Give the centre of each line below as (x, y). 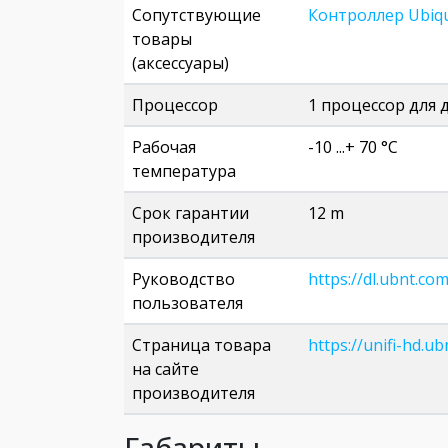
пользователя (187, 303)
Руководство (183, 279)
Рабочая (164, 147)
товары (162, 39)
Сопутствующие (196, 15)
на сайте (165, 369)
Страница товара (201, 345)
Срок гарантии (190, 213)
